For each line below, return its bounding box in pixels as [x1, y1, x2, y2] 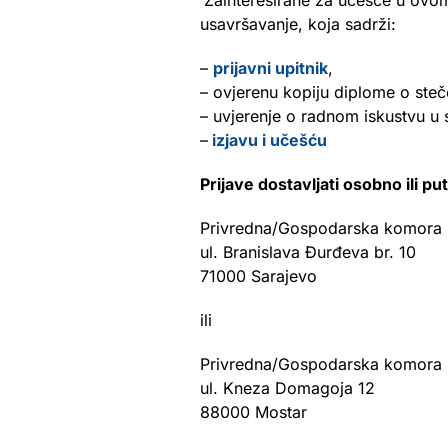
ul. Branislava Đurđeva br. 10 [200, 242, 416, 262]
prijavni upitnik [213, 58, 328, 78]
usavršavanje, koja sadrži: [200, 14, 396, 34]
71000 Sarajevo [200, 266, 317, 286]
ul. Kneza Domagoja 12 [200, 378, 375, 398]
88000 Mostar [200, 402, 307, 422]
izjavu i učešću [212, 130, 327, 150]
